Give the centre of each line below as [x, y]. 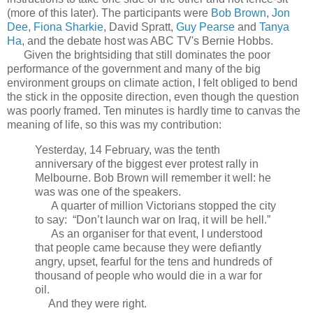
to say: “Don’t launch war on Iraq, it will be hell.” [153, 219]
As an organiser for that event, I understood [149, 233]
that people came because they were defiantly [148, 247]
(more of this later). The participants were [109, 13]
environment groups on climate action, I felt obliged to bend [152, 83]
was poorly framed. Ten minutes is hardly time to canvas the [154, 111]
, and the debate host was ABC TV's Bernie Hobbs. [147, 41]
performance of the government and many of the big [134, 69]
